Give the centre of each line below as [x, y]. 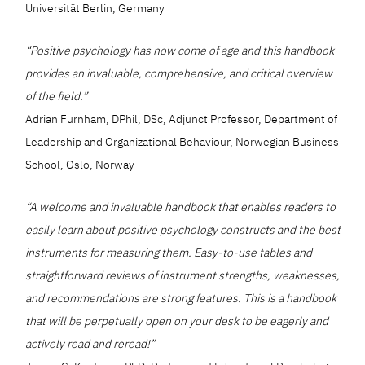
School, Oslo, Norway [80, 165]
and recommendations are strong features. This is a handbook [181, 299]
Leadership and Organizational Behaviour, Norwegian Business [182, 142]
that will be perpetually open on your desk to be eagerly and [177, 321]
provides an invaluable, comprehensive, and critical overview [179, 74]
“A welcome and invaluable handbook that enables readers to [181, 207]
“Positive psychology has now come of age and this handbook [180, 51]
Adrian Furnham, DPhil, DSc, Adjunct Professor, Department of [182, 119]
